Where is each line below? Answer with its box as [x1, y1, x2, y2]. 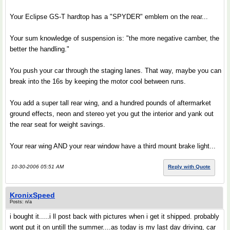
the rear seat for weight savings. [10, 121, 105, 128]
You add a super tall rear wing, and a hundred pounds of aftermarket [10, 99, 211, 107]
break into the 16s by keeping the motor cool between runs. [10, 78, 186, 85]
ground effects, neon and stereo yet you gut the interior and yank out [10, 110, 214, 118]
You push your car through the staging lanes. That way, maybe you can [10, 67, 221, 74]
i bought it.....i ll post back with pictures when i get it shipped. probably [10, 213, 219, 220]
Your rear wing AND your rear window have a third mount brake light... [10, 142, 216, 150]
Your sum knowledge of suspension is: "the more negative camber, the [10, 34, 219, 42]
